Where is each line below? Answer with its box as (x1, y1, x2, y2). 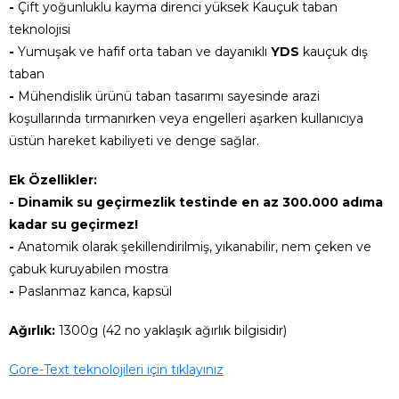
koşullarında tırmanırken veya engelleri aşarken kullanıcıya (9, 110, 363, 126)
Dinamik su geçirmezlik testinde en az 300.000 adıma (18, 193, 383, 210)
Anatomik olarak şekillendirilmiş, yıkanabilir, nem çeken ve (18, 238, 371, 255)
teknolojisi (9, 20, 70, 37)
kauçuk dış (303, 43, 368, 60)
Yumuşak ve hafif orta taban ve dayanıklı (18, 43, 271, 60)
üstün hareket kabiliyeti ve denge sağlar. (9, 132, 259, 149)
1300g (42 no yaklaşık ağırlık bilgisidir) (59, 322, 287, 338)
